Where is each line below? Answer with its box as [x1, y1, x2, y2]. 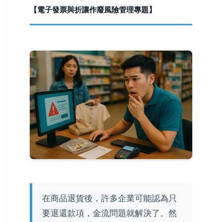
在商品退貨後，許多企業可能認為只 [42, 193, 177, 203]
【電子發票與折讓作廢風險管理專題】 [30, 5, 156, 14]
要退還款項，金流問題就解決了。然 [42, 208, 177, 218]
